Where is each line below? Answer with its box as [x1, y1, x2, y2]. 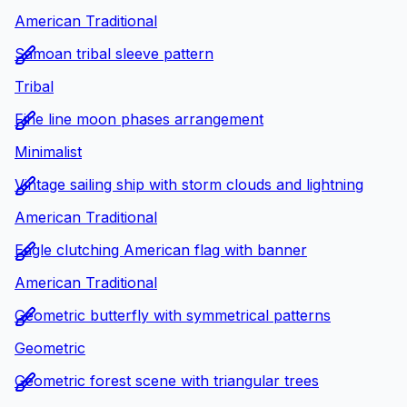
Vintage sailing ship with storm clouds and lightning [15, 175, 363, 194]
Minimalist [15, 143, 82, 162]
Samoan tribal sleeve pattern [15, 45, 213, 64]
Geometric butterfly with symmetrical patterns [15, 306, 331, 325]
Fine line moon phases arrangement [15, 110, 263, 129]
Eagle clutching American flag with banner [15, 241, 307, 260]
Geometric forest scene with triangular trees [15, 372, 319, 391]
